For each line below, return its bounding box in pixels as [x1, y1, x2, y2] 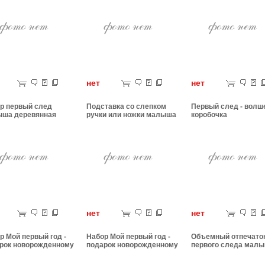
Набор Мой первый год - [86, 232, 170, 241]
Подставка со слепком [86, 102, 166, 111]
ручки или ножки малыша [86, 111, 176, 119]
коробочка [191, 111, 227, 119]
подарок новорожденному [86, 241, 178, 249]
